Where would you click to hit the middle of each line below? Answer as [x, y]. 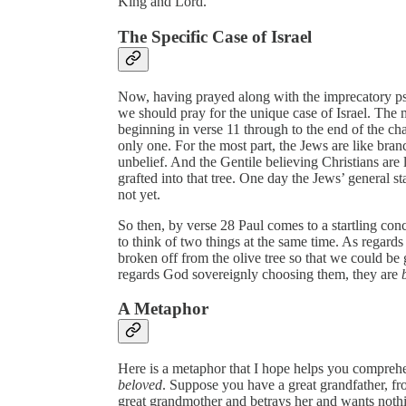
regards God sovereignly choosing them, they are [260, 274]
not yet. [139, 194]
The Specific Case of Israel [215, 36]
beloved [140, 385]
